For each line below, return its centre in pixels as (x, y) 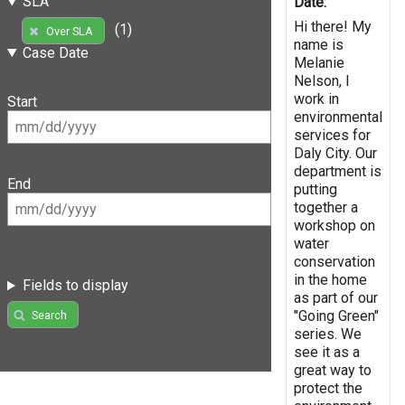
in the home (330, 279)
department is (338, 171)
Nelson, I (322, 80)
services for (332, 135)
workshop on (334, 225)
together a (326, 207)
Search (49, 315)
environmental (338, 117)
